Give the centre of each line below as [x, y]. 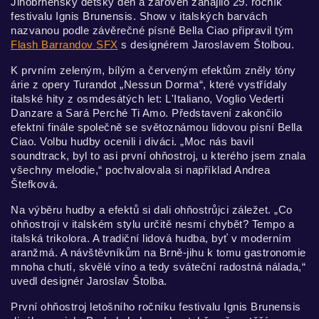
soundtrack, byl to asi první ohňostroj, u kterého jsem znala [158, 156]
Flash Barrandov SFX [64, 45]
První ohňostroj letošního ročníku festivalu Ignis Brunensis [156, 307]
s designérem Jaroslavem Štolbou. [206, 45]
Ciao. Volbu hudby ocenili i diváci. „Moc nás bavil [132, 141]
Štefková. [35, 184]
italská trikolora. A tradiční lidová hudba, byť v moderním [151, 238]
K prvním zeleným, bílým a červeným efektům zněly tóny [153, 70]
